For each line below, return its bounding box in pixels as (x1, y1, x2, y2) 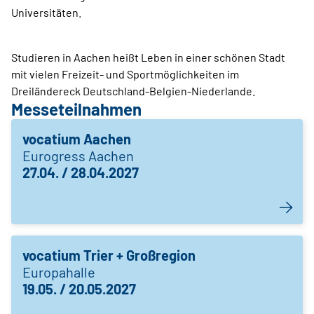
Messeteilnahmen (11, 99, 142, 120)
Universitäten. (11, 6, 81, 20)
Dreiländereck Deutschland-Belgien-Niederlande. (11, 84, 255, 98)
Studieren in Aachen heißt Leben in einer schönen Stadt (11, 50, 285, 64)
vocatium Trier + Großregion (22, 247, 196, 264)
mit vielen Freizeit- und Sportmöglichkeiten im (11, 67, 239, 81)
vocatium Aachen (22, 130, 131, 148)
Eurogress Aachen (22, 147, 134, 165)
